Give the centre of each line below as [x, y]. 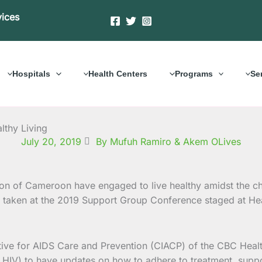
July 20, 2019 [51, 141]
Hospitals [32, 73]
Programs [194, 73]
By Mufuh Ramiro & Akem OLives [168, 141]
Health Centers [118, 73]
